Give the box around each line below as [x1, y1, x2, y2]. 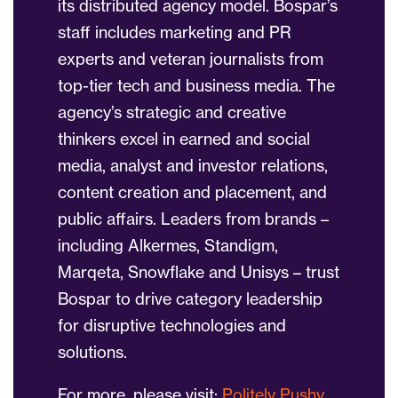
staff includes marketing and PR [58, 22, 291, 43]
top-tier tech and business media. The [58, 76, 335, 96]
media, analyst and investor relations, [58, 155, 328, 176]
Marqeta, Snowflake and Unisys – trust [58, 262, 339, 283]
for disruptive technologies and [58, 315, 286, 336]
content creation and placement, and [58, 182, 327, 203]
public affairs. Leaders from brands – [58, 209, 329, 229]
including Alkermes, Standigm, [58, 235, 278, 256]
